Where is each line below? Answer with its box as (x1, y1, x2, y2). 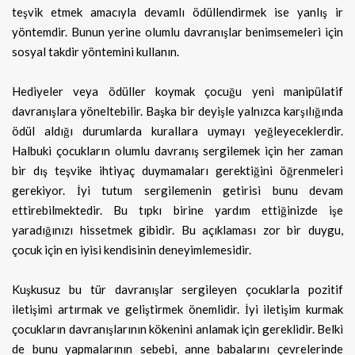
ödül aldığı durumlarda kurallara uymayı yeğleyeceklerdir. (12, 123, 343, 138)
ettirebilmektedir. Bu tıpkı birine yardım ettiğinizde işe (12, 202, 343, 217)
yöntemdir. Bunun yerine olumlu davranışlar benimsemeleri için (12, 24, 343, 39)
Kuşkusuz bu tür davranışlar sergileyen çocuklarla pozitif (12, 281, 343, 296)
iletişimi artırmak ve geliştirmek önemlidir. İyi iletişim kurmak (12, 301, 343, 316)
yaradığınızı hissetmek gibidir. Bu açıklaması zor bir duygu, (12, 222, 343, 237)
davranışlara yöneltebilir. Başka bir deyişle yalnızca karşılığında (12, 103, 343, 118)
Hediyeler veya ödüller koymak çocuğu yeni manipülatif (12, 83, 343, 98)
